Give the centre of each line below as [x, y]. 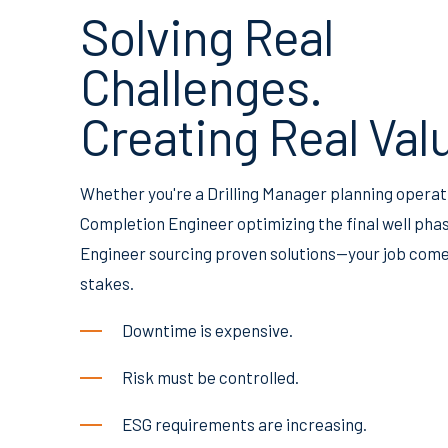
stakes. [107, 283]
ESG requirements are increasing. [244, 424]
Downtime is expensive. [207, 330]
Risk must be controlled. [210, 377]
